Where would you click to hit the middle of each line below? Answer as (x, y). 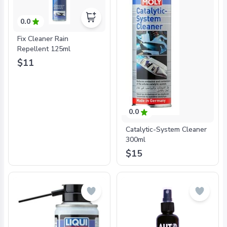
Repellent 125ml (44, 49)
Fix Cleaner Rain (43, 39)
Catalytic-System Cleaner (166, 129)
